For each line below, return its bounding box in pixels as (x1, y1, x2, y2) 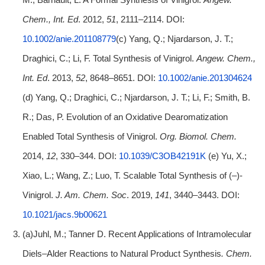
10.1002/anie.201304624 (157, 72, 252, 83)
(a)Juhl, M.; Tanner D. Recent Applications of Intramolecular (22, 228, 251, 239)
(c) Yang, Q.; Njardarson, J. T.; (115, 33, 233, 44)
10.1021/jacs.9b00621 (22, 209, 107, 219)
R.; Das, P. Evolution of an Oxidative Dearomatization (22, 111, 228, 122)
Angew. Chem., (196, 53, 256, 63)
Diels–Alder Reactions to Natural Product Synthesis (22, 248, 221, 258)
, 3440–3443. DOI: (169, 189, 240, 200)
